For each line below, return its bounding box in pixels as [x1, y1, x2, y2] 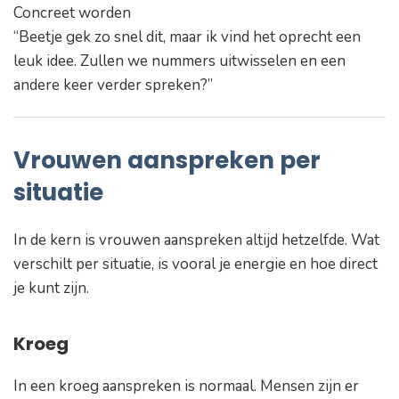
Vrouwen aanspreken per [13, 144, 321, 177]
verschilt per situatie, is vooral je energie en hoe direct [13, 253, 378, 274]
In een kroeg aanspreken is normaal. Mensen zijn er [13, 375, 359, 396]
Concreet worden [13, 3, 131, 24]
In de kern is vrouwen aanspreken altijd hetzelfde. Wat [13, 229, 379, 250]
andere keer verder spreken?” [13, 75, 213, 96]
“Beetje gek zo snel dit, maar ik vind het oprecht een [13, 27, 361, 48]
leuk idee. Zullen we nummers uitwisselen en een [13, 51, 346, 72]
